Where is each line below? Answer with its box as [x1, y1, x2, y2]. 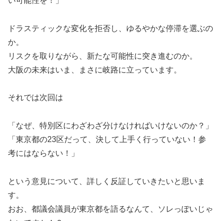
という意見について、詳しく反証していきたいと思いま [8, 177, 205, 185]
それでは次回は [8, 93, 63, 102]
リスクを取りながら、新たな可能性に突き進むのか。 [8, 51, 197, 60]
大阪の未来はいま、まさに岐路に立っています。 [8, 65, 182, 74]
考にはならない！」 [8, 149, 79, 158]
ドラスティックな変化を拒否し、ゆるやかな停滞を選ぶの [8, 24, 213, 33]
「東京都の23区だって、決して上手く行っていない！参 [8, 135, 206, 144]
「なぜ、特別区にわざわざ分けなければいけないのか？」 [8, 121, 213, 130]
